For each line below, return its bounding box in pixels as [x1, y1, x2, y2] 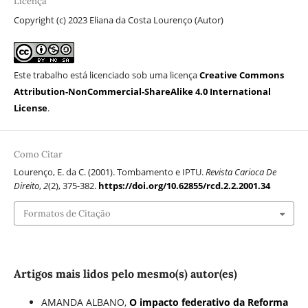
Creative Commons [199, 69, 284, 82]
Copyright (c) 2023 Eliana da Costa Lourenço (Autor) [13, 14, 223, 27]
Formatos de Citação [23, 207, 111, 219]
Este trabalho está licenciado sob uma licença [13, 69, 199, 82]
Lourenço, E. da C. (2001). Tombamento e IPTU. [13, 166, 206, 179]
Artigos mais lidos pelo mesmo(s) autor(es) [13, 267, 237, 281]
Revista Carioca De [205, 166, 276, 179]
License [13, 102, 47, 115]
